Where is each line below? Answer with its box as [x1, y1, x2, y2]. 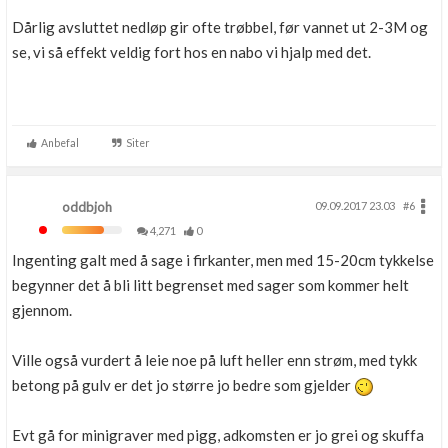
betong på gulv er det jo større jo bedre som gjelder [12, 376, 354, 395]
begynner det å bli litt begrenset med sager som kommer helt [12, 276, 409, 295]
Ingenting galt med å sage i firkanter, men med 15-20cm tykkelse [12, 251, 434, 270]
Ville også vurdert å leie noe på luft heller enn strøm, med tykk [12, 351, 417, 370]
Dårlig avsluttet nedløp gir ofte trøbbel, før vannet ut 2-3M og [12, 18, 428, 37]
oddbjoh [62, 199, 112, 216]
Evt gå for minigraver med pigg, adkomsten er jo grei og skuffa [12, 426, 424, 445]
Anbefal [37, 137, 79, 150]
